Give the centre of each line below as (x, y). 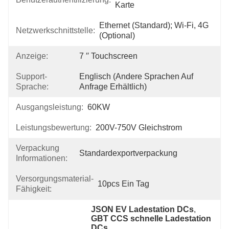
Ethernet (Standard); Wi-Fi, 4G (154, 25)
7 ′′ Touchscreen (108, 56)
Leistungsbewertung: (54, 128)
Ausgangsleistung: (50, 107)
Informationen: (42, 158)
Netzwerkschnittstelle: (55, 30)
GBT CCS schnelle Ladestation (151, 219)
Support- (31, 76)
